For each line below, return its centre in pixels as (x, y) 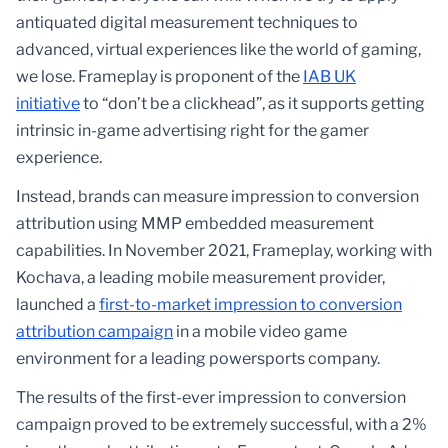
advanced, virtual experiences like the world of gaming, (218, 50)
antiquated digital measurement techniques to (187, 23)
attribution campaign (94, 332)
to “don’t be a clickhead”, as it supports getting (252, 104)
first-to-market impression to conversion (250, 305)
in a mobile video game (260, 332)
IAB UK (329, 77)
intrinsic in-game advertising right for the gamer (192, 131)
